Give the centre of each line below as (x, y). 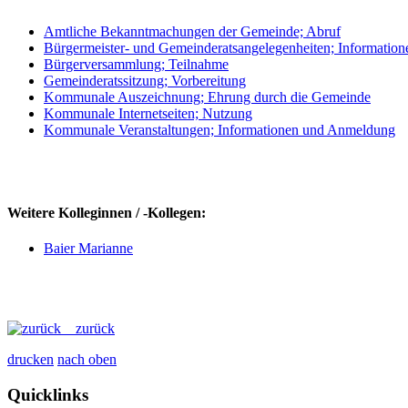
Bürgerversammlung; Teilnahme (136, 64)
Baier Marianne (88, 249)
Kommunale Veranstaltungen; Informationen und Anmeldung (219, 129)
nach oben (87, 360)
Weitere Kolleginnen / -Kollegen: (107, 212)
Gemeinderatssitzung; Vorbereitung (145, 80)
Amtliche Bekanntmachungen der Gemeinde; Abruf (192, 31)
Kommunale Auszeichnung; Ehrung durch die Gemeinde (207, 97)
